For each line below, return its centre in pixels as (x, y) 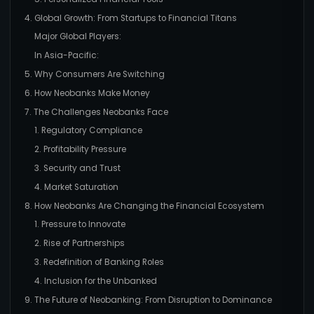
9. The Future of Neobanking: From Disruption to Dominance (148, 300)
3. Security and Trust (77, 169)
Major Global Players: (77, 37)
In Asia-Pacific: (66, 56)
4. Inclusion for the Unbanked (95, 281)
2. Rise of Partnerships (79, 244)
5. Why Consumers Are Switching (94, 75)
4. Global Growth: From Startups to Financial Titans (130, 18)
